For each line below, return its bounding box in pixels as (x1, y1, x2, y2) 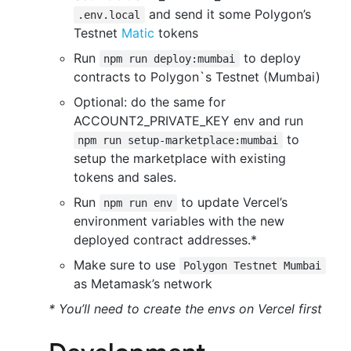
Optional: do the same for (74, 93, 226, 110)
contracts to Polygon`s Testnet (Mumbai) (74, 68, 320, 85)
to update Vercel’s (176, 194, 288, 210)
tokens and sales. (74, 168, 176, 185)
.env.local (78, 8, 141, 21)
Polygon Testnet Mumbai (183, 259, 322, 272)
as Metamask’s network (74, 275, 212, 291)
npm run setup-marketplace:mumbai (78, 133, 279, 147)
